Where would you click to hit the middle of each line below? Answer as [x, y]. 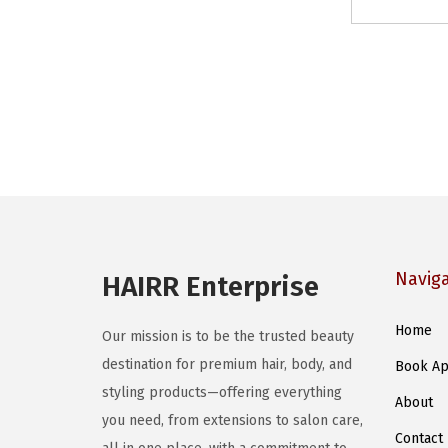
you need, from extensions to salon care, [232, 420]
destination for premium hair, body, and [227, 364]
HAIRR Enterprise [210, 286]
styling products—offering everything [222, 392]
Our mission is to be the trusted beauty [228, 336]
